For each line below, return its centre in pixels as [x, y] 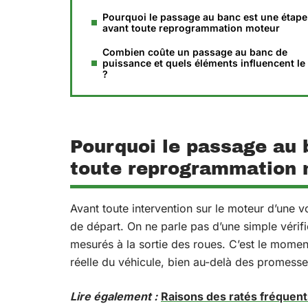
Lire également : [114, 296]
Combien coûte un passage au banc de [195, 52]
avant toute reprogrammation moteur [191, 28]
